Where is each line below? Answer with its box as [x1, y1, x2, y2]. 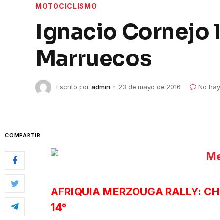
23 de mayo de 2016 [118, 82, 181, 91]
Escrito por [56, 82, 89, 91]
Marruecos [35, 45, 152, 72]
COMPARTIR [5, 132, 41, 139]
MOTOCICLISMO [35, 2, 97, 11]
